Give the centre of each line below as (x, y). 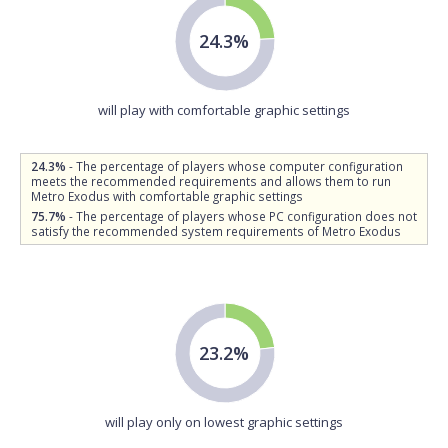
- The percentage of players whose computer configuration (234, 166)
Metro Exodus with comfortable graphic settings (167, 196)
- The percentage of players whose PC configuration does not (241, 216)
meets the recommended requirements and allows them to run (211, 181)
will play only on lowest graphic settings (224, 422)
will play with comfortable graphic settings (224, 110)
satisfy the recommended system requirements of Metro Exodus (216, 231)
